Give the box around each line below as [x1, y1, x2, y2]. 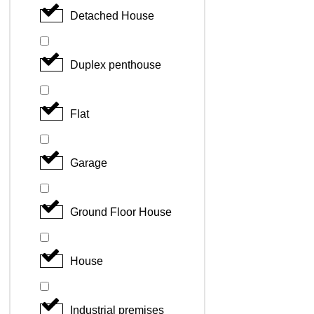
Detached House [70, 9, 154, 22]
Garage [70, 156, 107, 169]
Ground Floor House [70, 205, 172, 218]
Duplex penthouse [70, 58, 161, 71]
